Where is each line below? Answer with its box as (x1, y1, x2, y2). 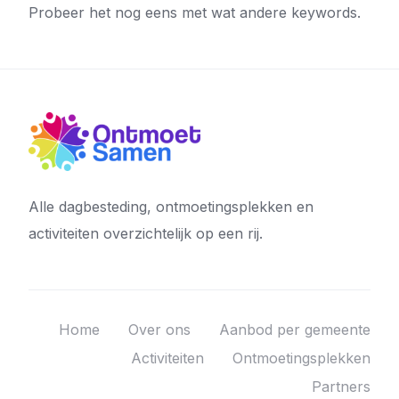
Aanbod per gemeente (219, 321, 370, 339)
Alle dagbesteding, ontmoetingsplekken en (28, 198, 313, 216)
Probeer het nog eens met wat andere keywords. (28, 4, 361, 21)
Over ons (128, 321, 191, 339)
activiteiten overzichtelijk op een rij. (28, 224, 263, 243)
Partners (312, 378, 370, 396)
